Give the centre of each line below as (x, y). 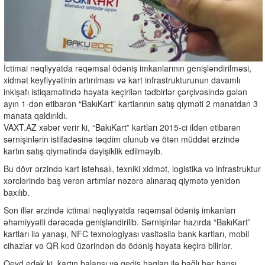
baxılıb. (17, 193)
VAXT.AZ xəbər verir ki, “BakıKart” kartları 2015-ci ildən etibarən (122, 127)
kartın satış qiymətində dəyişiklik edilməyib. (83, 151)
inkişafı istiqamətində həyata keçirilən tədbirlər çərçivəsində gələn (125, 92)
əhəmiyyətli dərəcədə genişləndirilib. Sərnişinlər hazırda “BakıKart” (127, 222)
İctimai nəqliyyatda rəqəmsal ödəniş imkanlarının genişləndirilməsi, (127, 68)
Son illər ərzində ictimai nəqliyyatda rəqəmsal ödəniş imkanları (119, 210)
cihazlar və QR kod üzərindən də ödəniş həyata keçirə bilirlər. (118, 246)
